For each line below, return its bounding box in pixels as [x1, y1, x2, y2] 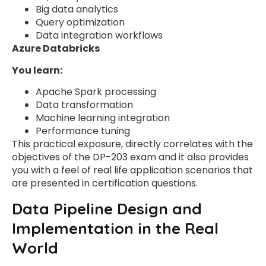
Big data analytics [36, 2, 118, 17]
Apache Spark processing [36, 85, 156, 99]
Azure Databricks [12, 42, 100, 56]
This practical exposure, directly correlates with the [12, 137, 253, 151]
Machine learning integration [36, 111, 170, 125]
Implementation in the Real [12, 218, 218, 238]
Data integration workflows [36, 28, 163, 43]
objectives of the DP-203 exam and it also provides [12, 150, 249, 164]
